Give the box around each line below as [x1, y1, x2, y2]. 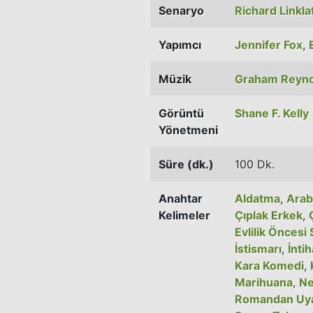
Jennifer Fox [235, 37, 303, 52]
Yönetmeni [159, 122, 218, 137]
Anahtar [159, 191, 203, 205]
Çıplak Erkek [235, 208, 303, 222]
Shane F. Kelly [235, 105, 309, 120]
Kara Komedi [235, 258, 304, 272]
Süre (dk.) [159, 156, 214, 171]
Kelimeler [159, 208, 210, 222]
